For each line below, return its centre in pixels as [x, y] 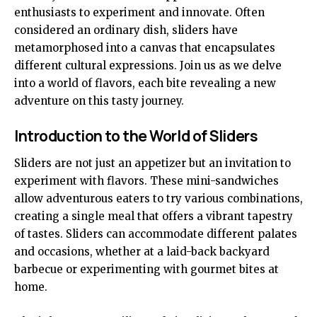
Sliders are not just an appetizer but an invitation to [152, 163]
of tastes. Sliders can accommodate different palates [156, 234]
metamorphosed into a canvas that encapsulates [145, 48]
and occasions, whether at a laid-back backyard [142, 251]
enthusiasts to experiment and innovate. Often [139, 13]
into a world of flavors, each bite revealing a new [145, 83]
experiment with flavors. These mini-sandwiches [146, 180]
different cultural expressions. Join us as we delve [148, 66]
